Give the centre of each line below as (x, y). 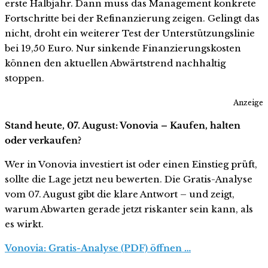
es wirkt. (24, 224)
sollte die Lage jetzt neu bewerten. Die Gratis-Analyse (129, 179)
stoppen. (25, 78)
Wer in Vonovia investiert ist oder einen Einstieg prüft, (131, 165)
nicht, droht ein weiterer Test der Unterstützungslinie (130, 33)
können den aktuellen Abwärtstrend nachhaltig (115, 63)
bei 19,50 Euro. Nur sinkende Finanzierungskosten (123, 48)
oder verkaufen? (43, 141)
